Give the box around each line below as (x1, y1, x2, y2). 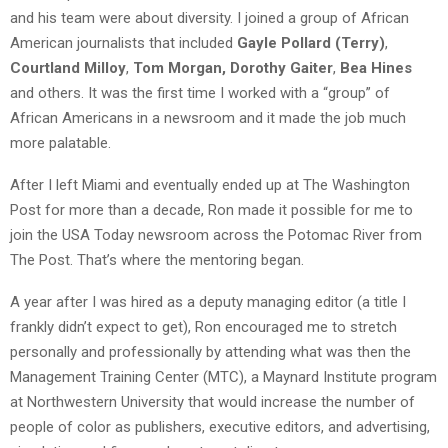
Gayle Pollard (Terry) (237, 34, 385, 53)
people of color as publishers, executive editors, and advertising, (10, 418, 430, 437)
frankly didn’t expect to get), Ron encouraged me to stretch (10, 318, 397, 337)
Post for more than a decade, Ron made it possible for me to (10, 201, 413, 220)
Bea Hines (336, 59, 412, 78)
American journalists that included (10, 34, 237, 53)
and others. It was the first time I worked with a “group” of (10, 84, 390, 103)
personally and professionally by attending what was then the (10, 343, 411, 362)
